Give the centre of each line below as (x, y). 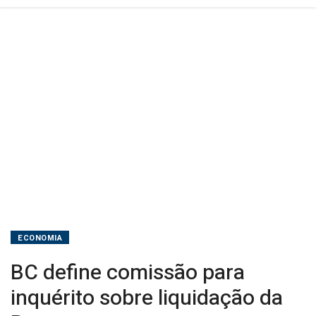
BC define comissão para (128, 273)
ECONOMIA (40, 238)
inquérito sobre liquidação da (147, 299)
